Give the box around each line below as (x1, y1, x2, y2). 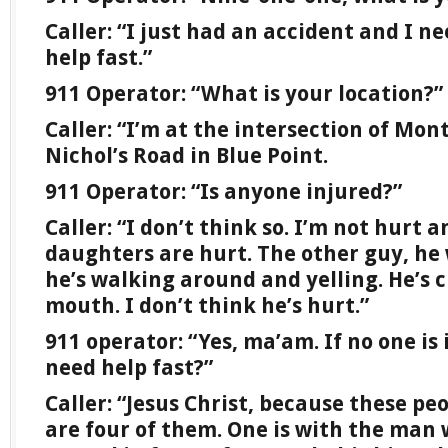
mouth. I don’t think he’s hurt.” (45, 293, 369, 318)
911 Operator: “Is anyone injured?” (45, 179, 402, 204)
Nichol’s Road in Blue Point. (45, 143, 328, 168)
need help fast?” (45, 355, 213, 380)
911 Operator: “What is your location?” (45, 81, 443, 106)
